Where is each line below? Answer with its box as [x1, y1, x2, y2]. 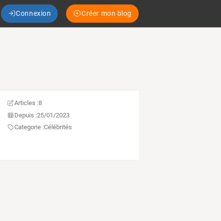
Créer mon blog [81, 9, 132, 17]
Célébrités [43, 123, 72, 131]
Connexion [16, 9, 51, 17]
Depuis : [14, 111, 37, 119]
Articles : [14, 99, 38, 107]
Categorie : [14, 123, 44, 131]
